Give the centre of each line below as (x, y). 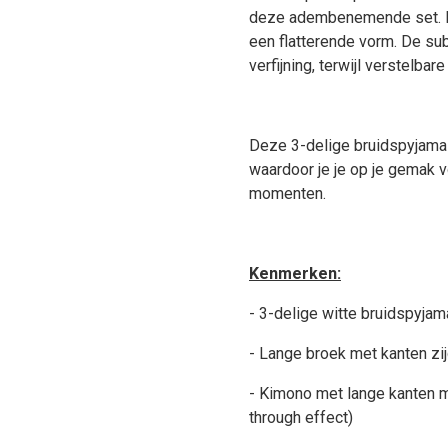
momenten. (287, 193)
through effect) (301, 417)
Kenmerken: (295, 273)
